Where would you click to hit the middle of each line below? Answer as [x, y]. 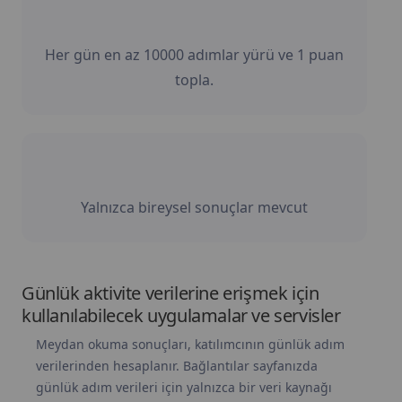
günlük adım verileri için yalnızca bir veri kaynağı [184, 387]
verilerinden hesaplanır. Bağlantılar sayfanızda [177, 366]
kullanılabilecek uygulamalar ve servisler [181, 315]
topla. [194, 80]
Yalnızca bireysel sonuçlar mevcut [194, 207]
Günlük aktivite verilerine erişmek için [170, 293]
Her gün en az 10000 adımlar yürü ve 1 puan [194, 55]
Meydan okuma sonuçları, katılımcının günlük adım [190, 344]
